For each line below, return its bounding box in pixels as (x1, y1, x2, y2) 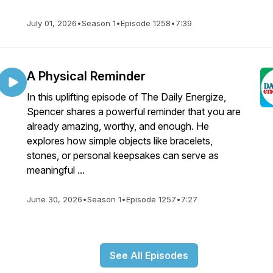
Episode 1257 (126, 194, 176, 204)
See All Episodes (109, 249, 188, 261)
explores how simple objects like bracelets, (27, 135, 213, 147)
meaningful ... (27, 164, 85, 176)
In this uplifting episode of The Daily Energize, (27, 91, 226, 103)
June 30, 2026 (27, 194, 82, 204)
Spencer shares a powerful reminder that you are (27, 105, 241, 118)
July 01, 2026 (27, 18, 77, 28)
